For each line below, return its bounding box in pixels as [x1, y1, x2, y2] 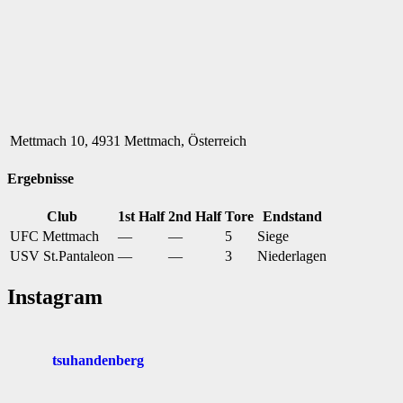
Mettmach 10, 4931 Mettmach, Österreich [10, 132, 246, 148]
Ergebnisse [7, 170, 74, 186]
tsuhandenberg [52, 353, 144, 369]
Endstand [262, 209, 322, 225]
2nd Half [168, 209, 221, 225]
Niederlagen [257, 248, 327, 264]
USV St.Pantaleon [10, 248, 114, 264]
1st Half [118, 209, 165, 225]
